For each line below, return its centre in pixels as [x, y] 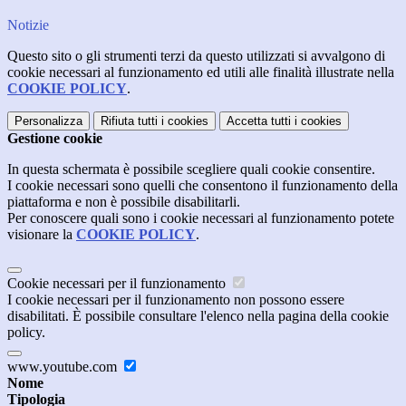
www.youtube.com [64, 367]
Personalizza [48, 121]
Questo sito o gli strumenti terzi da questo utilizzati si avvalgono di [196, 56]
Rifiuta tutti [129, 121]
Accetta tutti [259, 121]
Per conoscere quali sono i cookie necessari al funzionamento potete [201, 218]
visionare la [42, 235]
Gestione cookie [55, 139]
